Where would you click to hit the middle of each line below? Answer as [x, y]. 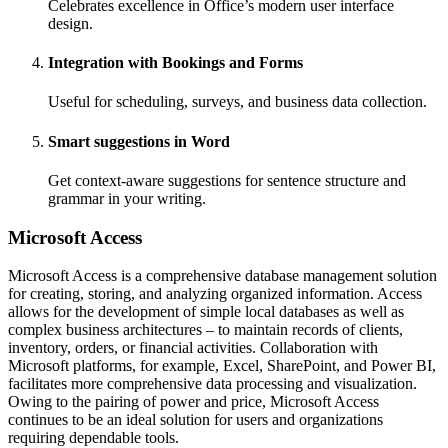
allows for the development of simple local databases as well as [206, 312]
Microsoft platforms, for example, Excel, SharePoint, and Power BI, [222, 366]
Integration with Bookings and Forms [175, 63]
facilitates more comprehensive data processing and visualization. [212, 384]
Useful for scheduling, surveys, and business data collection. [237, 102]
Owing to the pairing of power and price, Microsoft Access [193, 402]
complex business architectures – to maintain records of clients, [205, 330]
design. [70, 23]
